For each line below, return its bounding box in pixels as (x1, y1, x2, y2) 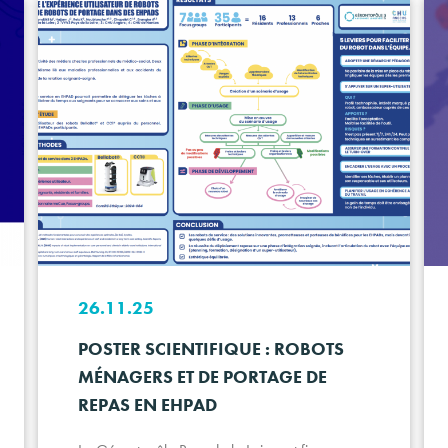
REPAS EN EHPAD (77, 393, 217, 417)
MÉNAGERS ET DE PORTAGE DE (77, 365, 327, 389)
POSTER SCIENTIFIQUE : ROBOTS (77, 337, 344, 361)
